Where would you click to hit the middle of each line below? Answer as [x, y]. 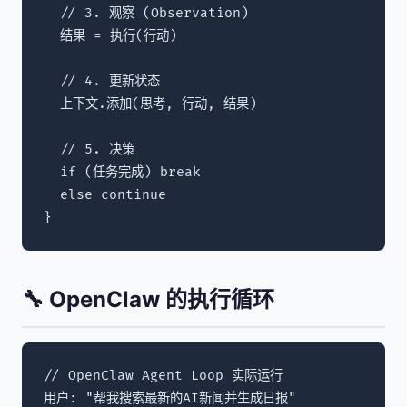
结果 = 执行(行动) [110, 36]
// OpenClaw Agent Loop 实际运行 [163, 376]
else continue [105, 195]
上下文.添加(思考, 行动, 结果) [150, 104]
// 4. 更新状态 [102, 82]
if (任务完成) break [122, 173]
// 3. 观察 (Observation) [146, 14]
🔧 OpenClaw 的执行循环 [148, 300]
